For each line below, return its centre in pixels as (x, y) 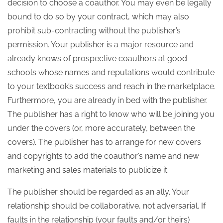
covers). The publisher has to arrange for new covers (104, 142)
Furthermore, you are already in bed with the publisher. (108, 100)
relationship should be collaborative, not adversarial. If (107, 206)
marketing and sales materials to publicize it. (88, 170)
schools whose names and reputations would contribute (111, 72)
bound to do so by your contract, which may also (98, 17)
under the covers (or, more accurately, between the (101, 128)
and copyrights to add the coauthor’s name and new (103, 156)
